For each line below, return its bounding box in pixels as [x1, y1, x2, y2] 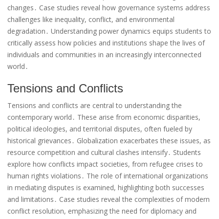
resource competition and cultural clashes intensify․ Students [7, 148, 201, 157]
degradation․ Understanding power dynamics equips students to [7, 26, 211, 36]
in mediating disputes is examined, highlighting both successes [7, 183, 204, 193]
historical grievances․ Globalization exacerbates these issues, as [7, 136, 211, 146]
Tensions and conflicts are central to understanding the [7, 101, 182, 110]
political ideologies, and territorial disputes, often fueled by [7, 124, 192, 134]
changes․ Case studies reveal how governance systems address [7, 3, 210, 13]
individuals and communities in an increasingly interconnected [7, 50, 201, 60]
